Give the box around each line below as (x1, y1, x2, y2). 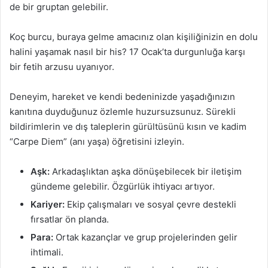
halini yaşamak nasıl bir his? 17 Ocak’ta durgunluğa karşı (10, 45, 245, 57)
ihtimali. (31, 246, 63, 258)
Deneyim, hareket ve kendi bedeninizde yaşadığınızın (10, 90, 235, 102)
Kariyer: (31, 198, 65, 210)
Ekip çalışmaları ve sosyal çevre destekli (65, 198, 236, 210)
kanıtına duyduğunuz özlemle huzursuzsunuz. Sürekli (10, 105, 236, 117)
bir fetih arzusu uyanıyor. (10, 60, 114, 72)
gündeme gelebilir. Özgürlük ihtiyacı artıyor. (31, 180, 215, 192)
